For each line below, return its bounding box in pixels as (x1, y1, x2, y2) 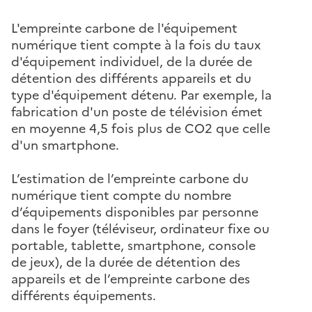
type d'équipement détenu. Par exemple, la (11, 86, 272, 104)
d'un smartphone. (11, 136, 119, 155)
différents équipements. (11, 286, 156, 305)
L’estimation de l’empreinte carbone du (11, 169, 249, 188)
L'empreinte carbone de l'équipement (11, 19, 237, 38)
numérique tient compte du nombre (11, 186, 231, 205)
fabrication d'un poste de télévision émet (11, 102, 263, 121)
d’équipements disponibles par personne (11, 203, 258, 221)
